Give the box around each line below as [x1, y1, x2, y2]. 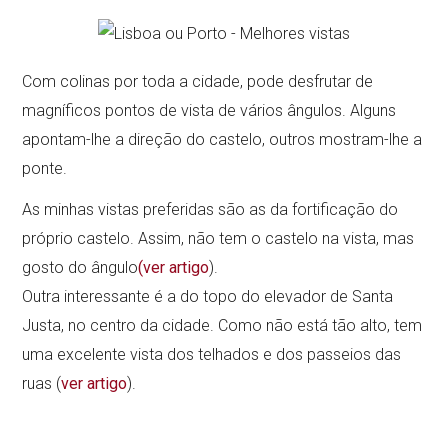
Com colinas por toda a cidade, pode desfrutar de [22, 72, 374, 92]
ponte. [22, 159, 68, 179]
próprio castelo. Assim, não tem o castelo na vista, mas [22, 229, 415, 249]
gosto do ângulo [22, 258, 139, 278]
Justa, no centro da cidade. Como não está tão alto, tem [22, 316, 423, 336]
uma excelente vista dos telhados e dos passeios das [22, 345, 402, 365]
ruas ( [22, 374, 62, 394]
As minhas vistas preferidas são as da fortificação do [22, 200, 399, 220]
